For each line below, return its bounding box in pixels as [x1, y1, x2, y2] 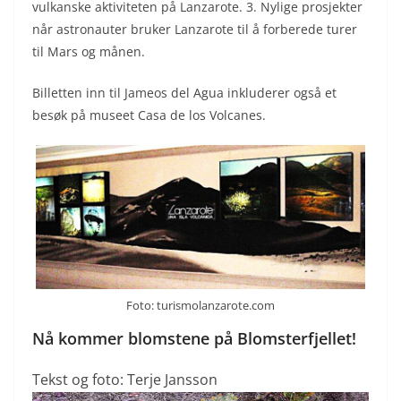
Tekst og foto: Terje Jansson [32, 369, 218, 389]
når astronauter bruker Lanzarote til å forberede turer [32, 20, 357, 38]
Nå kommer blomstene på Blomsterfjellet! [32, 327, 356, 349]
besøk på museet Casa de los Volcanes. [32, 106, 266, 124]
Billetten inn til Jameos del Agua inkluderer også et [32, 83, 337, 101]
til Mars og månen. [32, 42, 145, 60]
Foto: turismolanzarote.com [126, 296, 275, 313]
